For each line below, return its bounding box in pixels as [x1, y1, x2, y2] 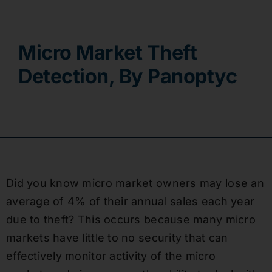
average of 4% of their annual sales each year [5, 195, 255, 208]
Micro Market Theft [18, 41, 197, 65]
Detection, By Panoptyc [18, 64, 237, 89]
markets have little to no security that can [5, 231, 228, 245]
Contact [15, 18, 52, 30]
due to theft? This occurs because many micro [5, 213, 256, 226]
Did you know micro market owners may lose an [5, 177, 264, 190]
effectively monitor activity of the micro [5, 250, 216, 263]
